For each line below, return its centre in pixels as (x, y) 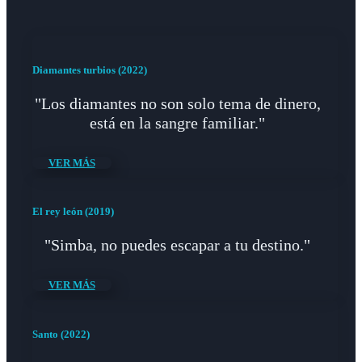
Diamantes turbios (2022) (89, 69)
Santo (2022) (61, 335)
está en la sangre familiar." (178, 122)
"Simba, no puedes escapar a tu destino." (178, 245)
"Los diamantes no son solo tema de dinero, (177, 103)
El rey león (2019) (73, 212)
